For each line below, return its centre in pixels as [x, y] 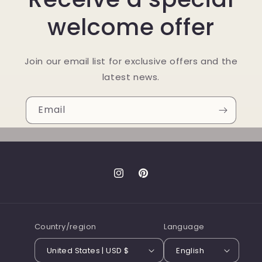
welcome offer [131, 27]
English [190, 250]
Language [184, 227]
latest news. [131, 77]
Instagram [135, 179]
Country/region [65, 227]
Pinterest [157, 179]
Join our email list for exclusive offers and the [131, 61]
